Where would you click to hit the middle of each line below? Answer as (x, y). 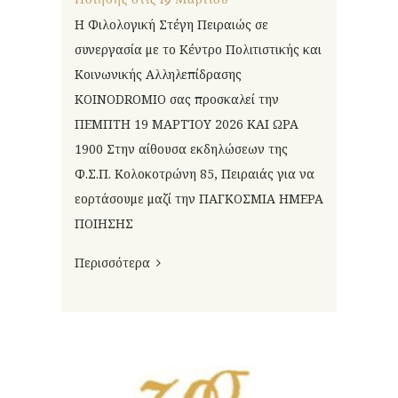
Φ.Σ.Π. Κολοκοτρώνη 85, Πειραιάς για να (195, 173)
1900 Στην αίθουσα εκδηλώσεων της (181, 148)
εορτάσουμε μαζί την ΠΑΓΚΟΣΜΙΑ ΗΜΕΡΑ (199, 198)
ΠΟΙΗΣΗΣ (104, 223)
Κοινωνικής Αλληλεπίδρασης (158, 74)
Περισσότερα (112, 262)
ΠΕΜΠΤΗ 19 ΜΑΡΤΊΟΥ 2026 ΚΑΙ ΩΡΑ (187, 123)
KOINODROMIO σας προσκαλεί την (177, 99)
